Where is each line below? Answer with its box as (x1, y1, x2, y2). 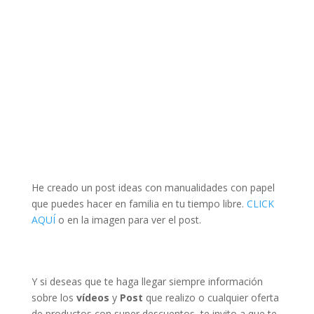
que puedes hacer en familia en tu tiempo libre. (31, 197, 247, 210)
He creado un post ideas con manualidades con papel (31, 181, 275, 194)
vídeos (76, 291, 109, 304)
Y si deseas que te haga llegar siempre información (31, 275, 263, 288)
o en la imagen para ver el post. (55, 213, 201, 226)
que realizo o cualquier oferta (142, 291, 279, 304)
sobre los (31, 291, 76, 304)
